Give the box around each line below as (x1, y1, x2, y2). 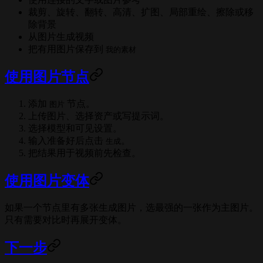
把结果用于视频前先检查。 (28, 148, 141, 159)
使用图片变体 (5, 173, 89, 189)
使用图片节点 (5, 69, 89, 85)
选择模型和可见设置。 (28, 123, 122, 134)
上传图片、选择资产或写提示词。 (28, 111, 169, 122)
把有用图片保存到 (28, 44, 106, 55)
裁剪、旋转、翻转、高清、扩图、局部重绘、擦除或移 (28, 7, 254, 18)
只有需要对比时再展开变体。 (5, 215, 127, 225)
